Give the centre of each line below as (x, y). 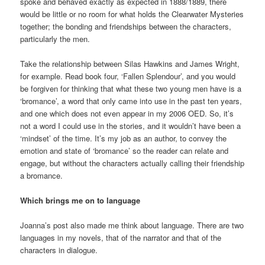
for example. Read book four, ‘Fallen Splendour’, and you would (128, 76)
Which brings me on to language (80, 201)
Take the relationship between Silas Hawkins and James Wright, (130, 63)
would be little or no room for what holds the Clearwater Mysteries (132, 14)
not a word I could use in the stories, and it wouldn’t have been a (131, 125)
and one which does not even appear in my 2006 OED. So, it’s (127, 113)
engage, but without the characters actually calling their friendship (132, 163)
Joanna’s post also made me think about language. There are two (132, 225)
